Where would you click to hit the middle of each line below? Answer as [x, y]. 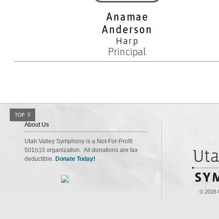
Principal [127, 52]
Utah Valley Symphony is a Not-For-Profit [78, 142]
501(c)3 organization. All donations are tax [81, 150]
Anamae [127, 17]
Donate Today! [75, 159]
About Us [37, 125]
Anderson [127, 30]
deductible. [40, 159]
